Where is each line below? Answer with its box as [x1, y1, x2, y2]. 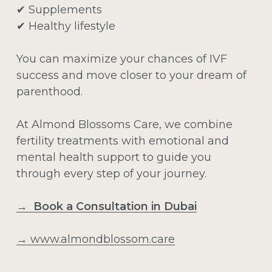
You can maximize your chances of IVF [16, 52, 227, 66]
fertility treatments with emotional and [16, 134, 229, 148]
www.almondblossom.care [30, 232, 175, 246]
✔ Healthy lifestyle [16, 19, 115, 33]
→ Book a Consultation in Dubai [16, 199, 197, 213]
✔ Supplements [16, 2, 102, 16]
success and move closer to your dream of [16, 68, 246, 82]
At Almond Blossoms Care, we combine [16, 117, 233, 131]
